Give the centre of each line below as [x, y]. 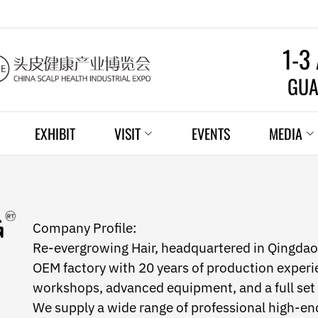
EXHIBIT [55, 133]
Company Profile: [85, 228]
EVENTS [211, 133]
